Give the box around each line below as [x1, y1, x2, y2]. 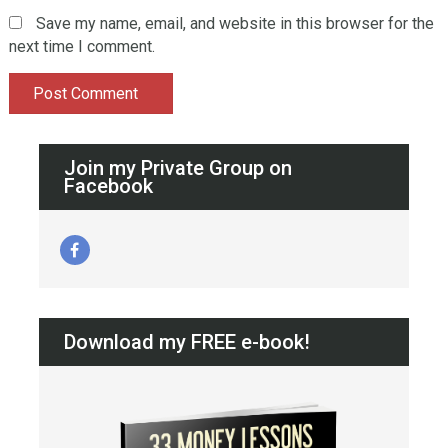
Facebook [63, 174, 153, 199]
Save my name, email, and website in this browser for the [35, 14, 434, 34]
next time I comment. [8, 37, 155, 57]
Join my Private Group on [63, 156, 292, 181]
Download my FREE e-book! [63, 330, 310, 355]
